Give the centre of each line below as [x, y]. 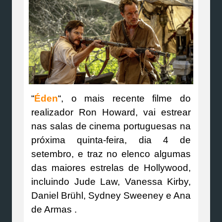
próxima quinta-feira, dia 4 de [111, 140]
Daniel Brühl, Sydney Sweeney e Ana [111, 195]
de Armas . [54, 209]
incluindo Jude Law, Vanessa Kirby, [111, 181]
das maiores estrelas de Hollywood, [111, 167]
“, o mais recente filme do [124, 98]
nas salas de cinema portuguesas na [111, 126]
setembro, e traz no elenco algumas [111, 154]
